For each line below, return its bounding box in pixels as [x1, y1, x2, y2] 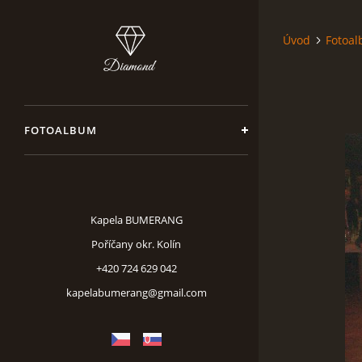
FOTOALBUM [24, 123, 97, 137]
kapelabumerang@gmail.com [65, 285, 207, 300]
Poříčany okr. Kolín [91, 237, 181, 251]
